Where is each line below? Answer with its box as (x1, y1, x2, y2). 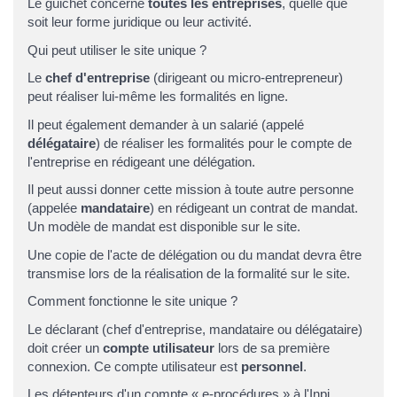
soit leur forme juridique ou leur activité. (27, 14, 252, 30)
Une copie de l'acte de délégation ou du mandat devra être (27, 246, 362, 262)
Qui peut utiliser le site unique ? (27, 42, 206, 58)
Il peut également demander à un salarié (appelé (27, 116, 304, 132)
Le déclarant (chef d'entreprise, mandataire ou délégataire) (27, 321, 362, 337)
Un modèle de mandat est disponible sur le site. (27, 219, 300, 235)
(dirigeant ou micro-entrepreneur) (150, 70, 343, 86)
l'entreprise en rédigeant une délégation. (27, 153, 255, 169)
